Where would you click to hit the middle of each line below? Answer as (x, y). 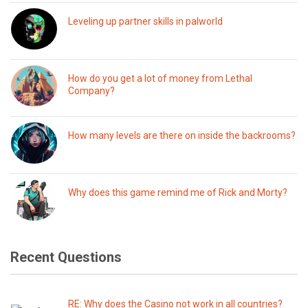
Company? (92, 91)
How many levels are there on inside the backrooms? (182, 135)
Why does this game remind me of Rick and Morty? (178, 192)
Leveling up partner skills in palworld (146, 21)
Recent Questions (66, 257)
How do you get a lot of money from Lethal (161, 78)
